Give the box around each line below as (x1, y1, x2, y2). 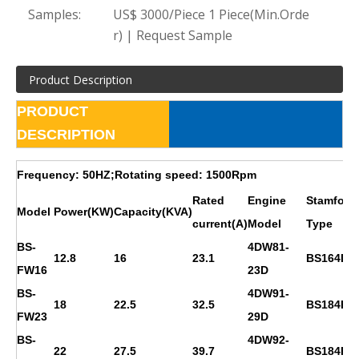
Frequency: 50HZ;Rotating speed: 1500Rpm (17, 167, 256, 181)
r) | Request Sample (113, 26, 233, 44)
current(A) (192, 216, 248, 230)
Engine (248, 193, 286, 207)
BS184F (306, 344, 348, 357)
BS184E (306, 297, 348, 311)
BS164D (306, 251, 349, 264)
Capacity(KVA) (114, 204, 192, 218)
